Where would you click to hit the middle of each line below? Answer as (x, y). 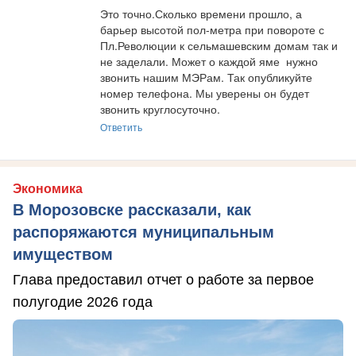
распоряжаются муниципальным (143, 232)
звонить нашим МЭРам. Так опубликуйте (206, 77)
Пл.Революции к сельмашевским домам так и (219, 45)
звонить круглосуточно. (160, 108)
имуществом (63, 254)
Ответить (121, 126)
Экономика (48, 188)
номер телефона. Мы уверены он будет (205, 93)
